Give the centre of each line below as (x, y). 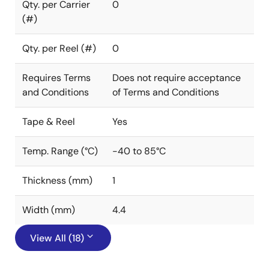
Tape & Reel (49, 122)
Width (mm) (49, 210)
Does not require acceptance (177, 78)
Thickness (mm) (57, 180)
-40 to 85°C (139, 151)
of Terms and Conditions (166, 92)
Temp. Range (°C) (60, 151)
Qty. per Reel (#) (59, 48)
